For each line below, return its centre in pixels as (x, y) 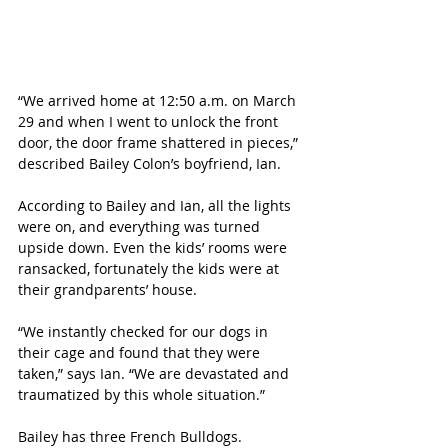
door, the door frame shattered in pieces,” (160, 142)
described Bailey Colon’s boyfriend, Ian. (149, 163)
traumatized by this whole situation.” (141, 394)
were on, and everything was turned (141, 226)
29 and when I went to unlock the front (150, 121)
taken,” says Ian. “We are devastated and (155, 373)
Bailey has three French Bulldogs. (132, 436)
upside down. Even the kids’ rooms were (154, 247)
